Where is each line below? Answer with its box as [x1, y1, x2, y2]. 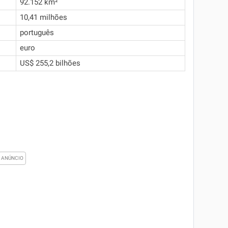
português [20, 28, 54, 37]
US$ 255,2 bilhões [20, 59, 80, 68]
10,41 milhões [20, 13, 67, 22]
